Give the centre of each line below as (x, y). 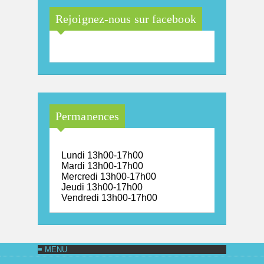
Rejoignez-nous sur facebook (126, 19)
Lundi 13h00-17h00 (102, 155)
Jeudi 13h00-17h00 (102, 187)
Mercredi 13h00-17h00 (109, 176)
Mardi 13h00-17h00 (102, 166)
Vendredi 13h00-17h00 (109, 197)
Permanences (88, 116)
